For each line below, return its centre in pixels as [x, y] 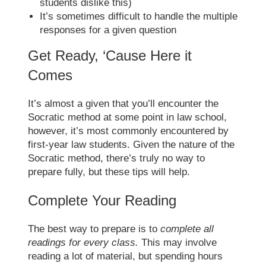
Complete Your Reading [102, 200]
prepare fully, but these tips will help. [109, 172]
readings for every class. [85, 242]
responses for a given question [108, 30]
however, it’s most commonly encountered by [129, 131]
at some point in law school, [164, 117]
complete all [187, 229]
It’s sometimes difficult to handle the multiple [139, 16]
